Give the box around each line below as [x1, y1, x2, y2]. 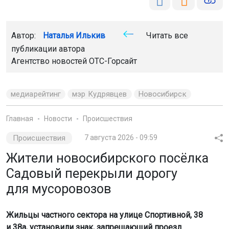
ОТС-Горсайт [89, 56, 137, 66]
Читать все [144, 31, 188, 40]
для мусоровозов [6, 181, 111, 196]
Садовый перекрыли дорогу [6, 166, 177, 181]
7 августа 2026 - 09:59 [84, 133, 158, 142]
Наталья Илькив [43, 31, 105, 40]
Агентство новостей [11, 56, 89, 66]
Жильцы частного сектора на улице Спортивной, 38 [6, 210, 203, 220]
